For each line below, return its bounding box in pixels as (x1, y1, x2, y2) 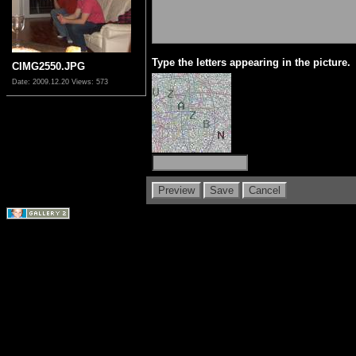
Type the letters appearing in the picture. (152, 56, 350, 68)
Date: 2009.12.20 (12, 77, 72, 86)
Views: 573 (72, 77, 108, 86)
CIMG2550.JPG (12, 60, 85, 72)
